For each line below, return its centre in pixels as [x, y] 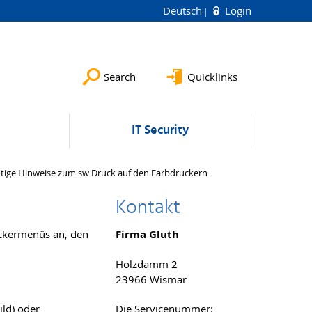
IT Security [160, 131]
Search [120, 77]
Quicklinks [212, 77]
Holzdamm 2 [147, 264]
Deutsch [184, 10]
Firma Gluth [147, 234]
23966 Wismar [151, 279]
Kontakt [148, 208]
